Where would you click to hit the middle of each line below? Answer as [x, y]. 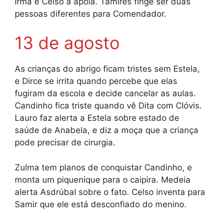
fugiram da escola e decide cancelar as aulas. [105, 94]
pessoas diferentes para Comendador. [91, 14]
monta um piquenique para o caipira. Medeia [103, 179]
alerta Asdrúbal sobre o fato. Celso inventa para [110, 192]
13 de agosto [67, 43]
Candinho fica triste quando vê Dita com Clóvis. [108, 106]
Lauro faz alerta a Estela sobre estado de [97, 118]
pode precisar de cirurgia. [65, 143]
